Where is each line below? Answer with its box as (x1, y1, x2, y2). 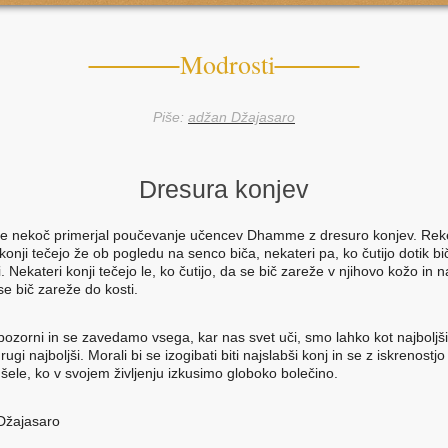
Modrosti (179, 47, 275, 81)
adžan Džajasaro (188, 109, 295, 125)
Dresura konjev (139, 175, 309, 203)
